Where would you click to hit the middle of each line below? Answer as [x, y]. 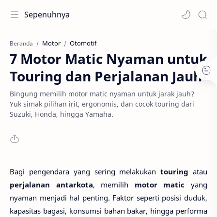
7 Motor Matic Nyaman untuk [108, 59]
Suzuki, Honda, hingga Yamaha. [62, 114]
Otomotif [83, 43]
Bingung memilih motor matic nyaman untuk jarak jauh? [102, 94]
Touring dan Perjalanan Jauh [106, 76]
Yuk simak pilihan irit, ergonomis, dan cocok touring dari [102, 104]
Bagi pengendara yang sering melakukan [85, 171]
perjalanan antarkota [51, 185]
